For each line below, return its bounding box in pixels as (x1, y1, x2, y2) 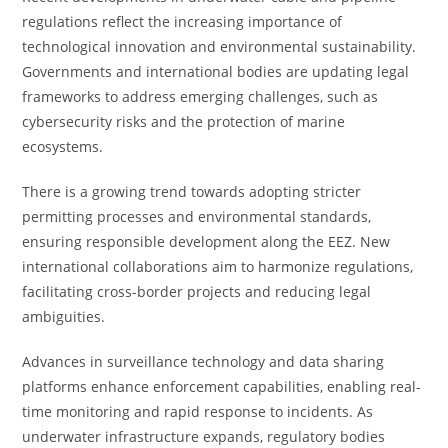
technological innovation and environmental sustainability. (22, 37, 417, 56)
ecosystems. (22, 137, 104, 156)
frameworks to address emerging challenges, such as (22, 87, 379, 106)
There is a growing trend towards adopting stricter (22, 182, 362, 201)
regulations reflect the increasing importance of (22, 12, 343, 31)
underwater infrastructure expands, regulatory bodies (22, 427, 386, 446)
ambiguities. (22, 307, 106, 326)
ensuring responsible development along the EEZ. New (22, 232, 391, 251)
